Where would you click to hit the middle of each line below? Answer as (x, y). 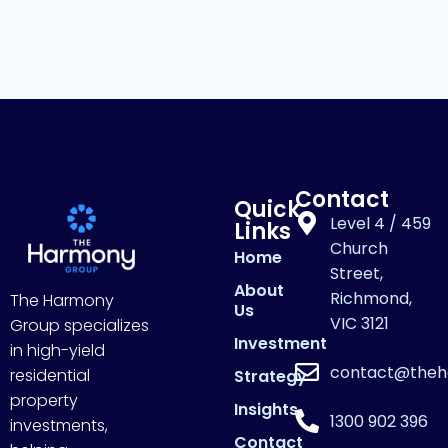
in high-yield (57, 350)
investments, (59, 425)
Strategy (270, 376)
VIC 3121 (360, 323)
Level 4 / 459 (381, 223)
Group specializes (79, 325)
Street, (357, 273)
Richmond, (371, 298)
